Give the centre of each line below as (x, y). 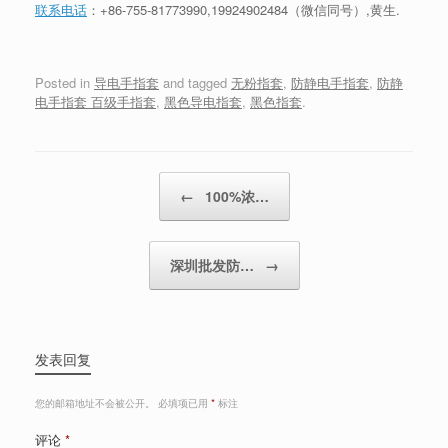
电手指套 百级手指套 (95, 101)
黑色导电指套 (203, 101)
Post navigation (80, 181)
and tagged (195, 82)
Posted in (64, 82)
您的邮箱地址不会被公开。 (95, 402)
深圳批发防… (213, 264)
